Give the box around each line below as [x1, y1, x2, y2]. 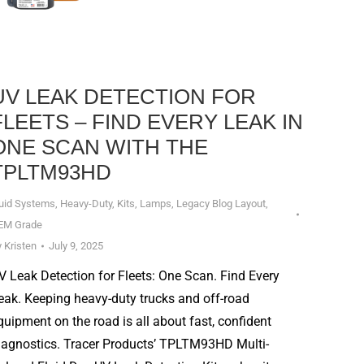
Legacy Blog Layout [176, 197, 266, 210]
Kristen [4, 240, 37, 252]
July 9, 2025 [49, 240, 103, 252]
